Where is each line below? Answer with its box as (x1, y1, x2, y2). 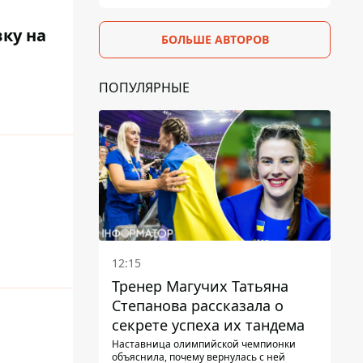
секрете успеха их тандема (112, 314, 305, 335)
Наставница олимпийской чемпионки (112, 336, 296, 351)
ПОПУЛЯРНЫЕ (99, 78, 190, 96)
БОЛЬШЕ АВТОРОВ (160, 31, 269, 47)
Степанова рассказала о (112, 295, 284, 315)
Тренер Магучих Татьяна (112, 275, 288, 296)
